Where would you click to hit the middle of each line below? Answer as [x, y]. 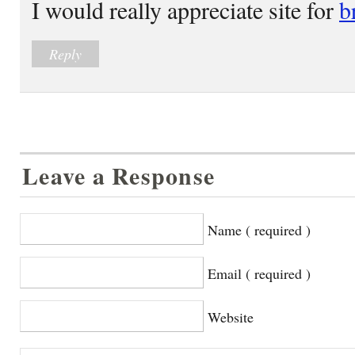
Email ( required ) [259, 273]
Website [231, 317]
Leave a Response [119, 175]
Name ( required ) [259, 229]
